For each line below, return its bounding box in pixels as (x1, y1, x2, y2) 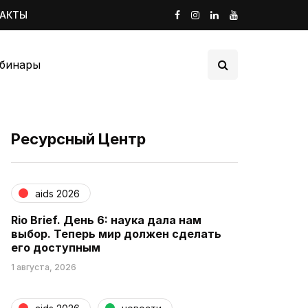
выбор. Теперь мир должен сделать (11, 227, 221, 241)
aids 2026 (35, 187, 80, 199)
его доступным (11, 241, 100, 254)
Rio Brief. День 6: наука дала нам (11, 213, 201, 227)
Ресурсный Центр (11, 130, 146, 148)
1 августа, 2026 (11, 262, 76, 272)
